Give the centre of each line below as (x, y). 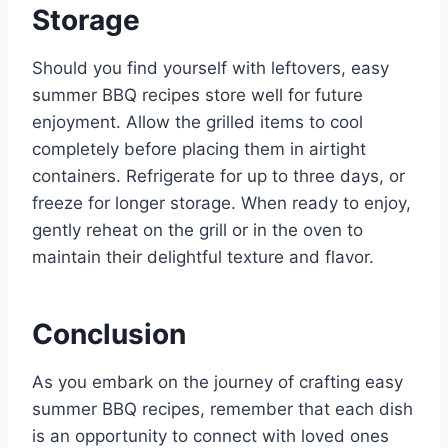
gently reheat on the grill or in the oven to (197, 230)
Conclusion (109, 334)
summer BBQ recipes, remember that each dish (222, 409)
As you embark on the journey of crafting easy (217, 382)
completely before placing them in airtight (199, 149)
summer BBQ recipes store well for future (197, 95)
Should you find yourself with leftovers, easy (210, 68)
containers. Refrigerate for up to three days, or (218, 176)
